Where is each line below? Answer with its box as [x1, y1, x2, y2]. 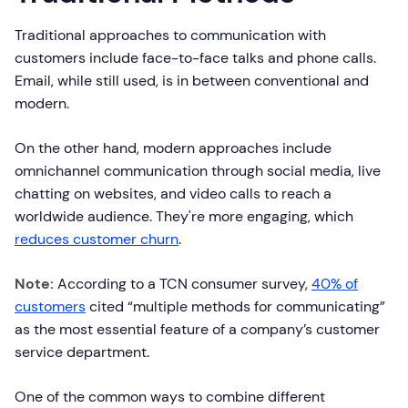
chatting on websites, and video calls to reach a [15, 184, 331, 204]
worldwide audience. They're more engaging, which [15, 207, 353, 227]
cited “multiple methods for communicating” [86, 297, 385, 317]
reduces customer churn [15, 229, 178, 250]
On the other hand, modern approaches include [15, 138, 331, 158]
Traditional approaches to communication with [15, 25, 326, 46]
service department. [15, 342, 149, 362]
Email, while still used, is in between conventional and [15, 71, 369, 91]
